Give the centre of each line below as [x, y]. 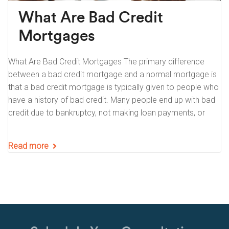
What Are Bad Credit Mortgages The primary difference [106, 62]
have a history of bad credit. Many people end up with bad [112, 100]
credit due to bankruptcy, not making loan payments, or [107, 113]
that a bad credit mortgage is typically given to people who [113, 87]
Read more [28, 146]
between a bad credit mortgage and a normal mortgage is [112, 75]
